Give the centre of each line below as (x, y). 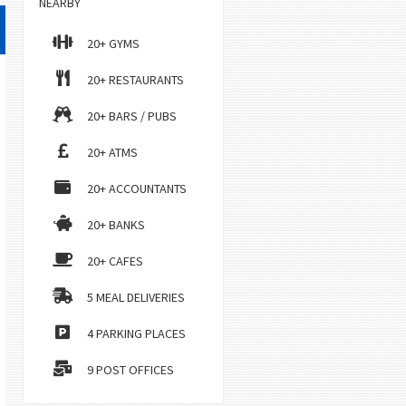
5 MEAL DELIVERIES (135, 297)
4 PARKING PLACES (136, 333)
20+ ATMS (112, 152)
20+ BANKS (116, 225)
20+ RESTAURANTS (135, 80)
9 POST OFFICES (130, 370)
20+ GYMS (113, 43)
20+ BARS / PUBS (131, 116)
